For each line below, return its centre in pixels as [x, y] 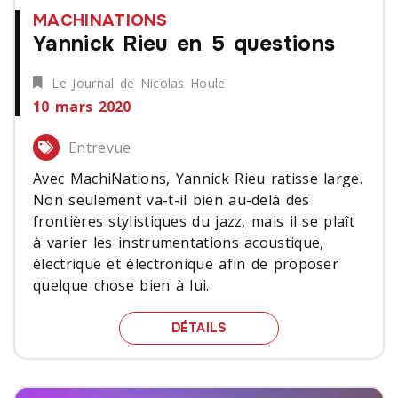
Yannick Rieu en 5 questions [184, 43]
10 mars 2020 [82, 107]
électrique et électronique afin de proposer [186, 264]
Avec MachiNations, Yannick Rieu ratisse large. [198, 179]
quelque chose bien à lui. [121, 286]
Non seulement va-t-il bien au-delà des [171, 200]
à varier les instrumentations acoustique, [179, 243]
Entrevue [100, 148]
